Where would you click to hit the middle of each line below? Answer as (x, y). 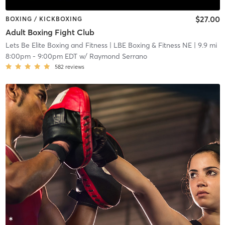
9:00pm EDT (57, 56)
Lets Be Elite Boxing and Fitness (56, 45)
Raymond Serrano (118, 56)
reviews (75, 67)
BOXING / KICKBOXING (44, 19)
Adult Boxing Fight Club (50, 32)
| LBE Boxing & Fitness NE (149, 45)
